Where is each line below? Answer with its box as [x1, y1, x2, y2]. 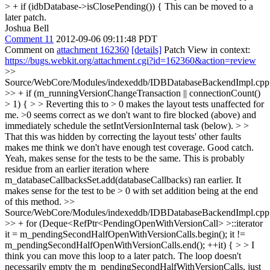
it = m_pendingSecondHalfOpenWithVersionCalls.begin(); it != [5, 229, 245, 239]
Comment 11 [5, 34, 54, 44]
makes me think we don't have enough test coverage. [5, 142, 205, 152]
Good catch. [205, 142, 254, 152]
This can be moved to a [162, 1, 253, 11]
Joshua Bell [5, 23, 49, 33]
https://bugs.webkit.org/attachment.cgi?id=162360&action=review [5, 55, 256, 66]
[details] [131, 45, 162, 55]
